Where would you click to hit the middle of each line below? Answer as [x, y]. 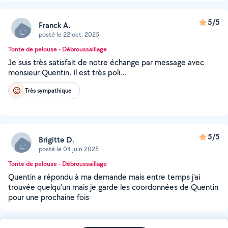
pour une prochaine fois [49, 197]
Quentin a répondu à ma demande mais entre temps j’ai [104, 177]
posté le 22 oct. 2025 [69, 34]
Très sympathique [48, 90]
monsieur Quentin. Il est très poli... [67, 73]
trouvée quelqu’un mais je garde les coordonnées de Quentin [113, 187]
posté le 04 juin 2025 [69, 149]
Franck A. [54, 25]
